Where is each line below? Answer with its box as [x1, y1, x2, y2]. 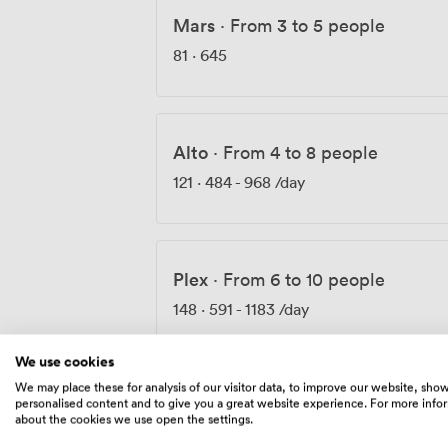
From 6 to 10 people [223, 266, 385, 291]
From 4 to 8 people [223, 139, 378, 164]
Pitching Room [173, 393, 293, 418]
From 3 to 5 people [230, 12, 385, 37]
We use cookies [15, 351, 114, 372]
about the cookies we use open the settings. [15, 409, 253, 428]
